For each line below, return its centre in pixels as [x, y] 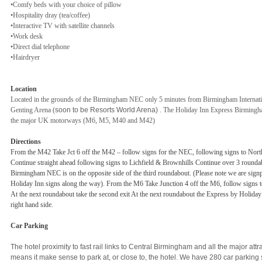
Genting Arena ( [33, 110]
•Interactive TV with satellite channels [63, 25]
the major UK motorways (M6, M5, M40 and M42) [83, 120]
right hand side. [33, 204]
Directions [26, 141]
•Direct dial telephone [40, 46]
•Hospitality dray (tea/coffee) [50, 15]
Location [24, 89]
